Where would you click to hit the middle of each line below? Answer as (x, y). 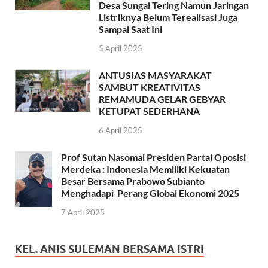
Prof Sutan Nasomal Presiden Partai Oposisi (153, 157)
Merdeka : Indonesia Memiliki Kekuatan (145, 169)
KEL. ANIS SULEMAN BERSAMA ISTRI (109, 249)
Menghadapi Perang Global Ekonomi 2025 (150, 193)
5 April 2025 (121, 49)
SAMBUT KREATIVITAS (150, 87)
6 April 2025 (121, 130)
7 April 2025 (83, 212)
